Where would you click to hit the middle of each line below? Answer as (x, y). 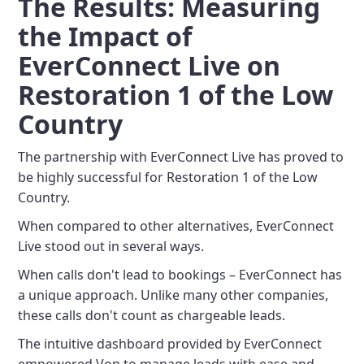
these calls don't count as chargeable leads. (152, 315)
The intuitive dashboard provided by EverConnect (170, 344)
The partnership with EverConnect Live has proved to (181, 157)
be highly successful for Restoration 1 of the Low (168, 177)
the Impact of (105, 36)
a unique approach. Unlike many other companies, (173, 295)
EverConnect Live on (149, 65)
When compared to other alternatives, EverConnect (176, 226)
